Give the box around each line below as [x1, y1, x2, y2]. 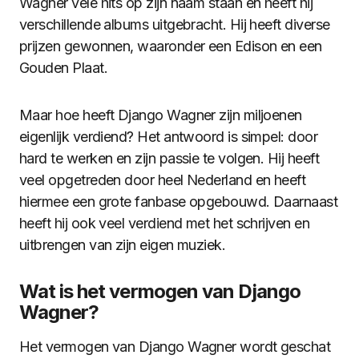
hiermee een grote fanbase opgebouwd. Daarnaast [19, 193, 338, 210]
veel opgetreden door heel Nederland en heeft [19, 171, 306, 188]
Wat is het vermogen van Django [19, 280, 301, 303]
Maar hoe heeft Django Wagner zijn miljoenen [19, 107, 302, 123]
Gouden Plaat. [19, 59, 107, 76]
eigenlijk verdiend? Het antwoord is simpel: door [19, 128, 318, 145]
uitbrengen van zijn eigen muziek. [19, 236, 226, 253]
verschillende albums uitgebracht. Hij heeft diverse [19, 16, 330, 33]
